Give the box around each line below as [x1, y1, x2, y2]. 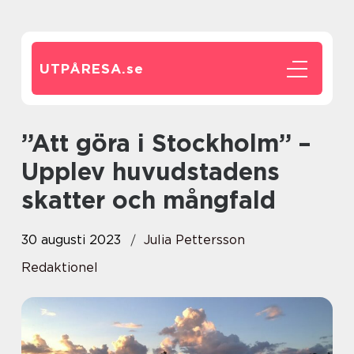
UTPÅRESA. [40, 61, 126, 77]
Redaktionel [21, 260, 98, 275]
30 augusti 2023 [21, 232, 121, 247]
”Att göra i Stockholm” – [21, 129, 50, 157]
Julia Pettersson [144, 232, 245, 247]
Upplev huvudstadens [21, 157, 280, 186]
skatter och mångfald [21, 186, 276, 214]
